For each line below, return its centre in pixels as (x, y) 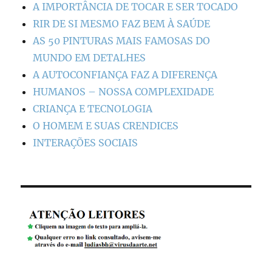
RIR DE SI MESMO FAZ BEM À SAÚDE (122, 24)
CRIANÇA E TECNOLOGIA (93, 109)
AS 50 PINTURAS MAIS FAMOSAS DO (122, 41)
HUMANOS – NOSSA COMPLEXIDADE (124, 92)
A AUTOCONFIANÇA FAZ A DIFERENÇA (125, 75)
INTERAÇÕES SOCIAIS (86, 143)
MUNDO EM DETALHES (90, 58)
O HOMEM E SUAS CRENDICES (106, 126)
